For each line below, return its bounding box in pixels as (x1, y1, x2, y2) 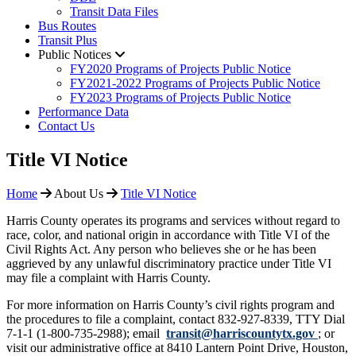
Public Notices (38, 47, 111, 61)
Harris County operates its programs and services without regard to (6, 213, 340, 227)
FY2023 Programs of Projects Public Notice (70, 90, 291, 104)
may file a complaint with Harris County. (6, 270, 211, 284)
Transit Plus (38, 33, 97, 47)
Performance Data (38, 104, 129, 118)
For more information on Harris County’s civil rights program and (6, 297, 335, 311)
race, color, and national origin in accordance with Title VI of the (6, 227, 330, 242)
